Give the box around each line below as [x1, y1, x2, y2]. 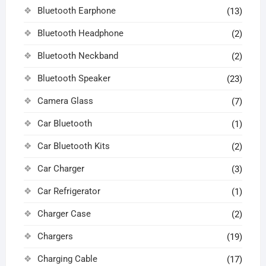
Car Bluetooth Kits [37, 140, 110, 151]
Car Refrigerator [37, 185, 100, 197]
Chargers [37, 230, 73, 242]
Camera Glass [37, 95, 93, 106]
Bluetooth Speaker [37, 72, 110, 84]
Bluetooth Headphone [37, 27, 123, 39]
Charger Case [37, 208, 91, 219]
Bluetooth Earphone [37, 5, 116, 16]
